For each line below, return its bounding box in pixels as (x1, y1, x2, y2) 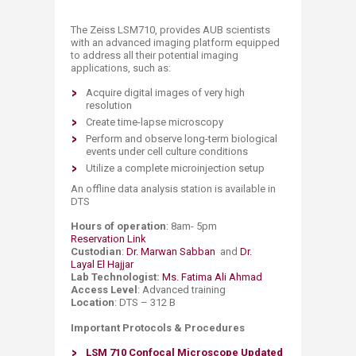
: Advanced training (137, 283, 226, 296)
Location (71, 296, 114, 308)
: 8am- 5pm (166, 219, 217, 232)
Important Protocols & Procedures (71, 321, 245, 334)
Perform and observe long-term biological (86, 132, 277, 145)
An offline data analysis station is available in (71, 182, 276, 195)
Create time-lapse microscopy (86, 115, 223, 128)
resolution (86, 99, 132, 111)
